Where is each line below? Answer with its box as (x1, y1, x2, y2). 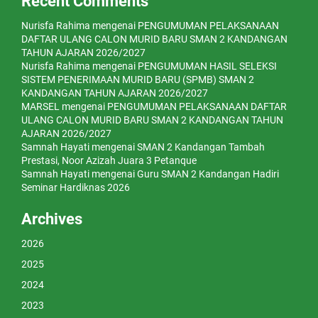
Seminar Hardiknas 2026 (21, 182, 130, 194)
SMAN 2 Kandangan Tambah (137, 141, 265, 153)
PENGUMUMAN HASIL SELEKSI (138, 60, 277, 72)
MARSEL (21, 101, 60, 113)
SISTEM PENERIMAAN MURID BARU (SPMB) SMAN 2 (21, 74, 254, 86)
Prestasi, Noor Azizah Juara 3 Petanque (21, 155, 197, 167)
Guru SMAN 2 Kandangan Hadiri (137, 168, 279, 180)
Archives (21, 210, 82, 229)
